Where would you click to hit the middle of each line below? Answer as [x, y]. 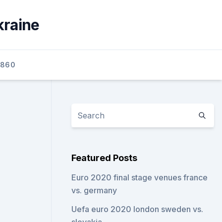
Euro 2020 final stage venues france [140, 177]
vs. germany [94, 190]
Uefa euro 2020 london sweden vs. [138, 209]
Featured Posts [105, 158]
